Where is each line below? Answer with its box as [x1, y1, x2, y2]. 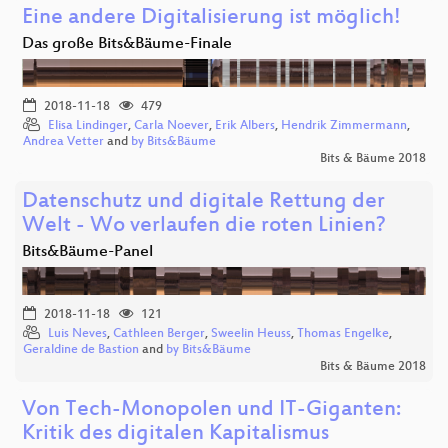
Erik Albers [215, 119, 275, 134]
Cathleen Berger [113, 327, 205, 342]
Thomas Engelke [297, 327, 389, 342]
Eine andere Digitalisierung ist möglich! [22, 6, 401, 32]
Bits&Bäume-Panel [22, 243, 153, 263]
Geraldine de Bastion [23, 343, 139, 358]
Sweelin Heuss [211, 327, 291, 342]
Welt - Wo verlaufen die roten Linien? [22, 214, 386, 240]
